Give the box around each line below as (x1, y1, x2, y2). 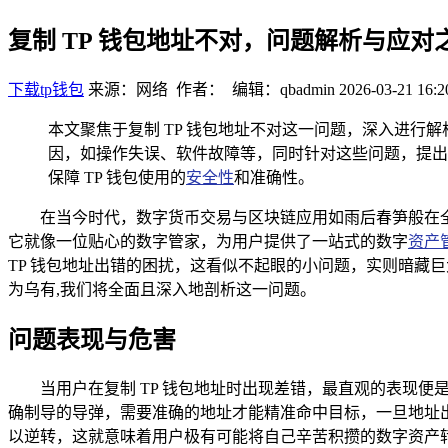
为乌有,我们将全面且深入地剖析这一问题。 (8, 280, 316, 298)
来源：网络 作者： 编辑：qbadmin (88, 80, 335, 98)
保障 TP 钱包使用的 (48, 168, 186, 186)
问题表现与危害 (8, 326, 176, 353)
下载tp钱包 (8, 80, 84, 98)
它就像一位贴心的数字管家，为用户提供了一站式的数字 (8, 232, 408, 250)
